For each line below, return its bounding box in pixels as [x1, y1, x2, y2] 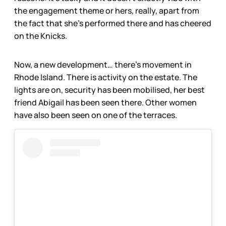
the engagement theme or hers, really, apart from [14, 5, 199, 16]
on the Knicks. [14, 30, 67, 41]
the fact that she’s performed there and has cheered [14, 17, 211, 29]
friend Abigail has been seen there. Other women [14, 96, 197, 108]
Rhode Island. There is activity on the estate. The [14, 71, 197, 83]
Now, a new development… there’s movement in [14, 59, 192, 70]
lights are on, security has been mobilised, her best [14, 84, 205, 95]
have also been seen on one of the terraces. [14, 109, 177, 121]
